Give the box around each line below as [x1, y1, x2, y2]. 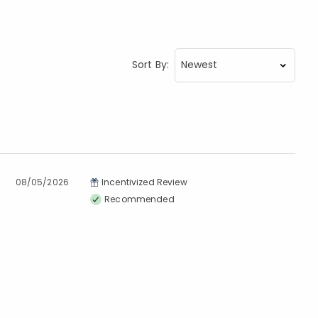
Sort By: [131, 57, 169, 72]
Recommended [104, 192, 175, 205]
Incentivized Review [102, 175, 187, 188]
